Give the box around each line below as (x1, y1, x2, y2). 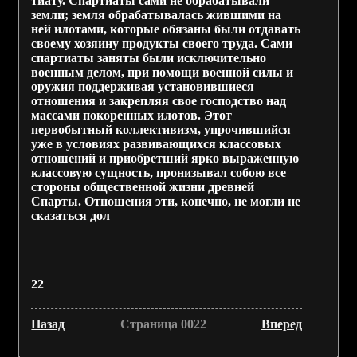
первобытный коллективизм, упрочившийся (31, 123, 292, 136)
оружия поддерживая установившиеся (31, 80, 255, 93)
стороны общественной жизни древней (31, 180, 255, 194)
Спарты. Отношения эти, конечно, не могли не (31, 194, 301, 208)
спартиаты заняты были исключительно (31, 51, 267, 65)
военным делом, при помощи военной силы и (31, 65, 294, 79)
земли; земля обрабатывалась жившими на (31, 8, 282, 22)
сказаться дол (31, 209, 111, 222)
